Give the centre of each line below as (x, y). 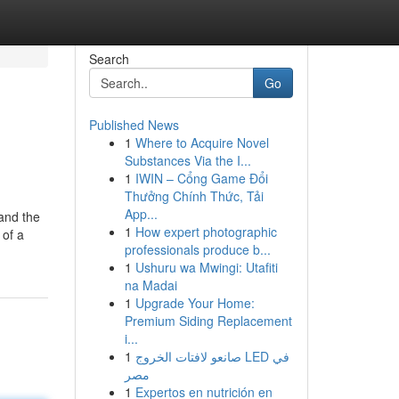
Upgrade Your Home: (195, 303)
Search (109, 59)
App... (141, 214)
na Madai (151, 285)
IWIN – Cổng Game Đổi (201, 178)
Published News (134, 125)
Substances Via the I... (187, 160)
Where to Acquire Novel (202, 142)
